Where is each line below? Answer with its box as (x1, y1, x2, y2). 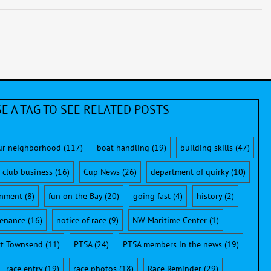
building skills (180, 142, 233, 153)
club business (2, 166, 53, 177)
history (197, 190, 222, 201)
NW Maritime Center (132, 214, 207, 226)
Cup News (83, 166, 120, 177)
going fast (133, 190, 171, 201)
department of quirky (151, 166, 229, 177)
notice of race (56, 214, 106, 226)
